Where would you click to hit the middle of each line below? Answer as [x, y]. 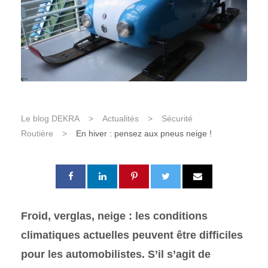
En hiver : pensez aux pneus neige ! [144, 134]
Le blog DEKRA [50, 119]
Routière [37, 134]
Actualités [121, 119]
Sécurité [177, 119]
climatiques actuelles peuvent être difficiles [132, 235]
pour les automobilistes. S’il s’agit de [116, 255]
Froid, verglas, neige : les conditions [114, 216]
